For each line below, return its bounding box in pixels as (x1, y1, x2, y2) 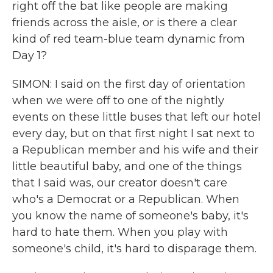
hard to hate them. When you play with (12, 225, 228, 239)
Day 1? (12, 49, 47, 62)
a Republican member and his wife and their (12, 143, 258, 157)
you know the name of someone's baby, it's (12, 209, 249, 222)
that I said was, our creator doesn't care (12, 176, 227, 190)
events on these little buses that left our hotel (12, 110, 261, 124)
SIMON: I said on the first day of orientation (12, 77, 246, 91)
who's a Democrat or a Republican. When (12, 193, 239, 206)
